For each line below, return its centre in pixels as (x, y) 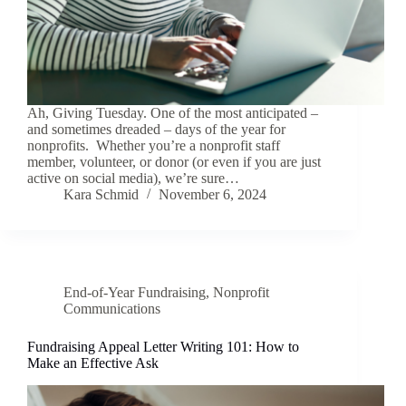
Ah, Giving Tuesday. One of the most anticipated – (173, 113)
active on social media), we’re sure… (133, 179)
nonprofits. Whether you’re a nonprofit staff (154, 146)
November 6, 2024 (213, 195)
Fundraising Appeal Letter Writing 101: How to (163, 347)
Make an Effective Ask (93, 363)
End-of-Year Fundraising (135, 293)
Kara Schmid (101, 195)
